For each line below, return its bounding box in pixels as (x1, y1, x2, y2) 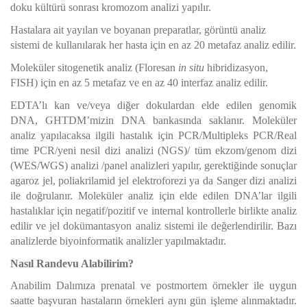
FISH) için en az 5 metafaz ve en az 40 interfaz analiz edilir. (10, 77, 268, 88)
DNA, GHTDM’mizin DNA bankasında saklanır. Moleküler (10, 114, 297, 126)
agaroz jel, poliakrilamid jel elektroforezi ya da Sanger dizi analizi (10, 175, 297, 186)
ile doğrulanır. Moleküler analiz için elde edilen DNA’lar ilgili (10, 190, 297, 201)
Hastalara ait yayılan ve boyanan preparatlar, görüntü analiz (10, 24, 266, 36)
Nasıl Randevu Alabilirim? (10, 258, 134, 269)
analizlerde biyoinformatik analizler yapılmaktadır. (10, 235, 232, 247)
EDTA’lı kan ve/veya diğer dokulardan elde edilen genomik (10, 99, 297, 111)
